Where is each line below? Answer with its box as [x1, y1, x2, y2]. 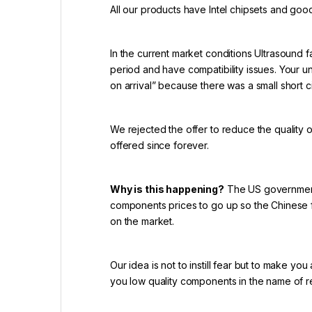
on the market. [110, 214, 175, 227]
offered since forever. [110, 139, 209, 151]
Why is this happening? [110, 182, 224, 195]
